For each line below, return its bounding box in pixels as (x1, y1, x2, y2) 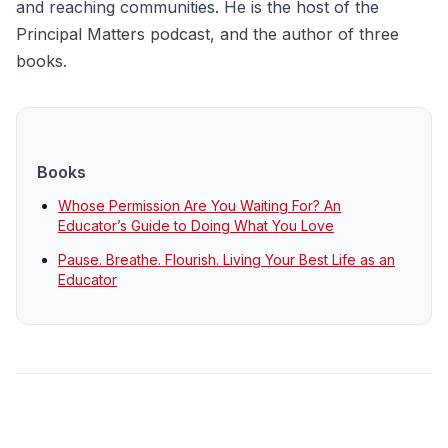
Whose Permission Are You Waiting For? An (58, 197, 341, 214)
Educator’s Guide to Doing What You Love (58, 217, 334, 234)
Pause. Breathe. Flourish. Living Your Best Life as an (58, 251, 395, 268)
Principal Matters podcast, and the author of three (16, 24, 399, 44)
